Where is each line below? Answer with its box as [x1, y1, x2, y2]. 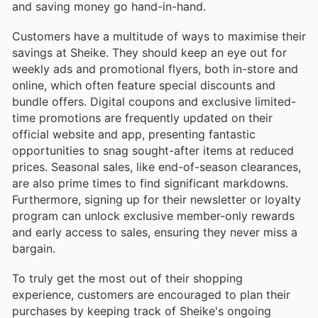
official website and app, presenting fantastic [12, 126, 256, 141]
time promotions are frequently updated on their [12, 110, 273, 125]
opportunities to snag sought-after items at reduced [12, 143, 294, 158]
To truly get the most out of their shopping [12, 270, 243, 285]
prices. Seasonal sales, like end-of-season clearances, [12, 159, 301, 174]
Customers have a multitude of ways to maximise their [12, 28, 306, 43]
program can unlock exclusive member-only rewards [12, 208, 295, 223]
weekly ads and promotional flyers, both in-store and [12, 61, 298, 76]
